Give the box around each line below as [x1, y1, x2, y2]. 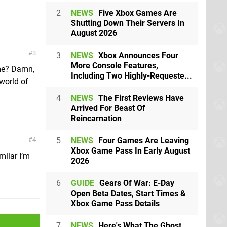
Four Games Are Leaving [96, 135, 189, 145]
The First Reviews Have [96, 93, 184, 103]
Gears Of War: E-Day [97, 178, 174, 188]
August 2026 [71, 28, 117, 38]
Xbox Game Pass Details [71, 198, 160, 208]
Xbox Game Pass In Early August [71, 145, 190, 156]
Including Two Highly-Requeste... [71, 70, 192, 81]
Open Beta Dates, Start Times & [71, 188, 186, 198]
